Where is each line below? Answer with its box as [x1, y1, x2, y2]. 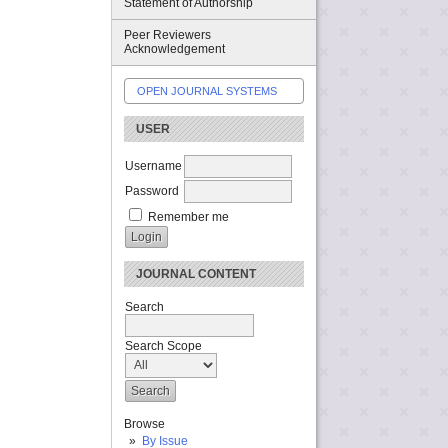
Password [125, 183, 179, 198]
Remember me [148, 209, 229, 224]
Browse [124, 416, 165, 431]
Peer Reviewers [124, 28, 211, 43]
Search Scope [125, 338, 202, 353]
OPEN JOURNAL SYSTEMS [137, 84, 277, 97]
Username [125, 158, 182, 173]
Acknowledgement [124, 42, 225, 57]
